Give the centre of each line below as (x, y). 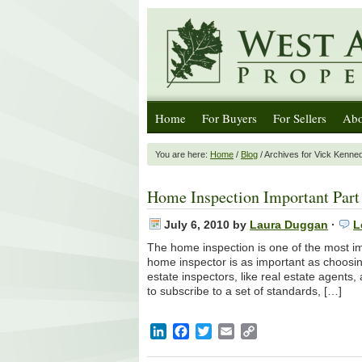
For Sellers (300, 118)
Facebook (218, 331)
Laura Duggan (289, 225)
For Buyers (229, 118)
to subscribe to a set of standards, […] (244, 291)
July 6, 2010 (197, 225)
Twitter (231, 331)
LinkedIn (191, 331)
